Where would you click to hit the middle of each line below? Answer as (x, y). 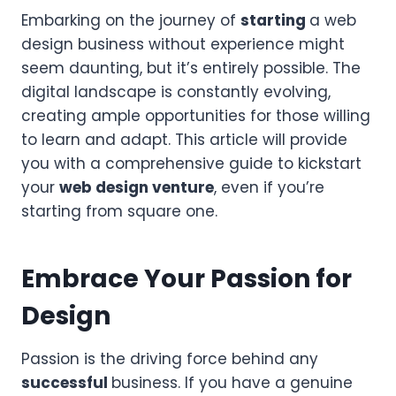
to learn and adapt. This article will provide (184, 139)
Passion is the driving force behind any (170, 358)
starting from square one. (119, 211)
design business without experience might (183, 44)
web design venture (137, 187)
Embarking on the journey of (131, 20)
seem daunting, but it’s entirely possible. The (191, 68)
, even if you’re (269, 187)
